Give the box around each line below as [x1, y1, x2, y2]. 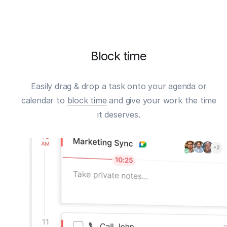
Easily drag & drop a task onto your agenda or [31, 81, 207, 91]
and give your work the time [106, 95, 216, 105]
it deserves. [97, 109, 140, 120]
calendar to [21, 95, 67, 105]
